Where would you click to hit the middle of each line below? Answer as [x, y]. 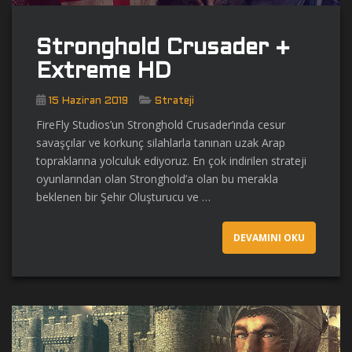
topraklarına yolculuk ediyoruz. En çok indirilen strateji [171, 161]
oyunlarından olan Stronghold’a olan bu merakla [157, 179]
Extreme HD [104, 73]
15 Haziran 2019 [88, 102]
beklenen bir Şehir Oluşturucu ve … [123, 197]
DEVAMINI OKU [269, 238]
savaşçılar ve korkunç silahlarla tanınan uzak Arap [161, 143]
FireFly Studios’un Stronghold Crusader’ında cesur [161, 125]
